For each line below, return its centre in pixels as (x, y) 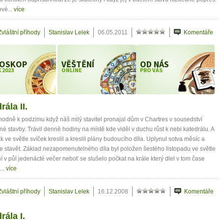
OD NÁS (154, 64)
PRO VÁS (151, 70)
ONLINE (72, 70)
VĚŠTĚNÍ (78, 64)
